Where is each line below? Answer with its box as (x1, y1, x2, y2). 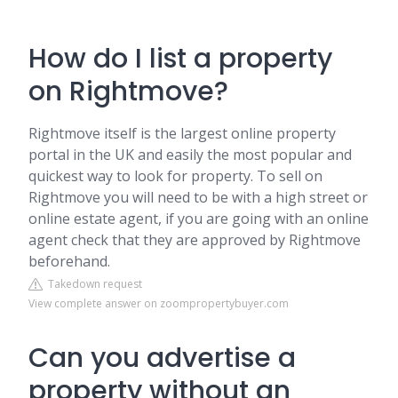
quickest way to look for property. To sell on (28, 166, 322, 186)
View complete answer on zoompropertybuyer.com (28, 296, 289, 311)
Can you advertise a (28, 339, 296, 377)
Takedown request (43, 276, 142, 291)
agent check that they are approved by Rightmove (28, 230, 361, 250)
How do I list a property (28, 40, 332, 77)
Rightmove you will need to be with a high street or (28, 187, 368, 207)
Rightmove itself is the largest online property (28, 123, 336, 143)
